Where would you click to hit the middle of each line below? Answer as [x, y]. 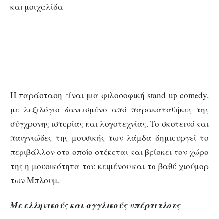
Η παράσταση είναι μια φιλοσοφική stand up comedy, [109, 95]
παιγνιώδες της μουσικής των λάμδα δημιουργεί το [109, 137]
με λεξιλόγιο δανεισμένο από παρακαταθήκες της [109, 109]
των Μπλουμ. [35, 180]
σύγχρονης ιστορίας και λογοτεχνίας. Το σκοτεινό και [109, 123]
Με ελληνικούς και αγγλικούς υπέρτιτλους [95, 205]
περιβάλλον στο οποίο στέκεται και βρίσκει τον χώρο [109, 152]
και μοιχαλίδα [37, 7]
